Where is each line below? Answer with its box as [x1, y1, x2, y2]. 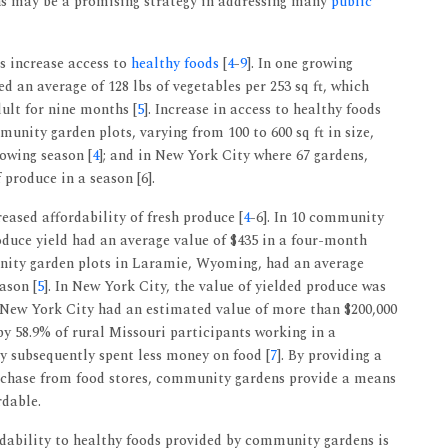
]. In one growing [247, 53, 353, 74]
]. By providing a [277, 345, 382, 366]
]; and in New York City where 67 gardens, [99, 145, 368, 166]
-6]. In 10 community [250, 207, 384, 228]
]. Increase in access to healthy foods [144, 99, 381, 120]
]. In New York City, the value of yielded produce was [44, 276, 386, 297]
